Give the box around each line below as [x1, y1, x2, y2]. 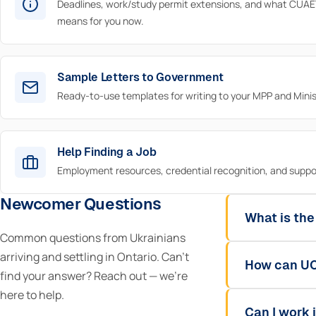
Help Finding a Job [57, 145, 157, 159]
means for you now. [57, 14, 144, 28]
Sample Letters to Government [57, 71, 224, 84]
